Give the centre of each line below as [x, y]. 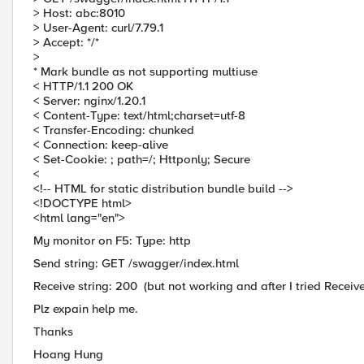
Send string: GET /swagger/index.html [136, 263]
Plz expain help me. [86, 309]
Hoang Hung [68, 354]
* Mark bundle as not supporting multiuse [145, 71]
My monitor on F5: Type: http [112, 240]
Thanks [53, 331]
